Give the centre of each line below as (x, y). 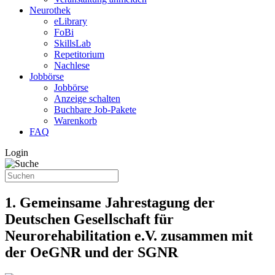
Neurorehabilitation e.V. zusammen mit (129, 235)
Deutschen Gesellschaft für (89, 219)
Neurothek (50, 10)
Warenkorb (76, 121)
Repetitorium (79, 54)
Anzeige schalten (87, 99)
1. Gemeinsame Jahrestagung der (110, 202)
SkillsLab (72, 43)
